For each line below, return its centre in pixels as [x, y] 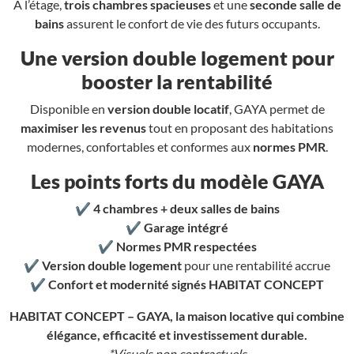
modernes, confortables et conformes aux [139, 147]
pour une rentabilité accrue [256, 265]
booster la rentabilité [177, 82]
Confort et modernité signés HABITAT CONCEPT [186, 284]
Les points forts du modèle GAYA [177, 181]
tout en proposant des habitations [240, 128]
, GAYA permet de [277, 109]
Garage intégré [186, 228]
